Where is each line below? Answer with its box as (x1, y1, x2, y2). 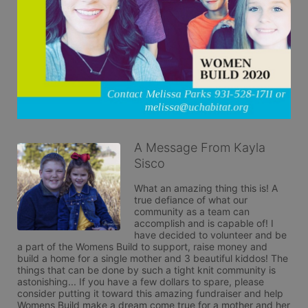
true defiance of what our (134, 193, 247, 206)
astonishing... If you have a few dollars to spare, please (17, 275, 264, 287)
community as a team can (134, 205, 250, 217)
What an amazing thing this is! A (134, 181, 278, 194)
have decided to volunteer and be (134, 228, 287, 241)
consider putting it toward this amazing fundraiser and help (17, 287, 283, 299)
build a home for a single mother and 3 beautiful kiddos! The (17, 252, 288, 264)
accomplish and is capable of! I (134, 217, 274, 229)
